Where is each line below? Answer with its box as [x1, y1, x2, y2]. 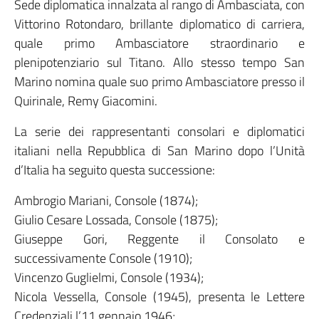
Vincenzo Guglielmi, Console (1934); [14, 268, 204, 287]
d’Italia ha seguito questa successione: [14, 160, 215, 179]
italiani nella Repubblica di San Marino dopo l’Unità [14, 141, 305, 160]
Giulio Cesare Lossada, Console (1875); [14, 210, 218, 229]
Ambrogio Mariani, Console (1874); [14, 191, 198, 210]
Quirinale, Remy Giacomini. [14, 91, 157, 110]
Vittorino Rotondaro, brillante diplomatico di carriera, [14, 14, 305, 33]
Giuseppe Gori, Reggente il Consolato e [14, 229, 305, 249]
